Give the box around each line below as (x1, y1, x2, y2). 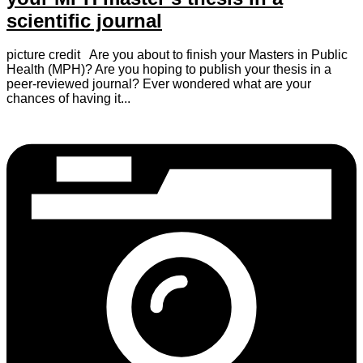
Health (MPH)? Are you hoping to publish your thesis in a (6, 62, 331, 77)
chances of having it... (6, 92, 130, 106)
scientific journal (6, 9, 162, 32)
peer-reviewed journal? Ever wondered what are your (6, 77, 311, 92)
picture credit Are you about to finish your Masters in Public (6, 48, 348, 62)
